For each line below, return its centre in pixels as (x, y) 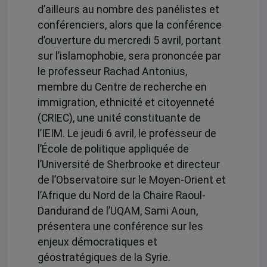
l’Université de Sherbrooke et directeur (128, 164)
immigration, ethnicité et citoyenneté (126, 102)
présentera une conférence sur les (120, 226)
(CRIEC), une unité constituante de (119, 118)
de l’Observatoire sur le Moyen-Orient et (131, 180)
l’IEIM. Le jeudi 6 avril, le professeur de (127, 133)
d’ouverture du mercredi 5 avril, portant (129, 40)
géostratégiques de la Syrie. (104, 257)
